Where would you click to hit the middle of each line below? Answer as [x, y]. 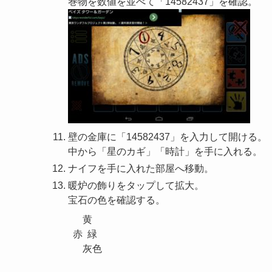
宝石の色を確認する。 [117, 200]
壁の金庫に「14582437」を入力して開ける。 [168, 137]
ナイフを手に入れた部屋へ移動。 [141, 168]
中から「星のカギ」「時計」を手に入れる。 [165, 151]
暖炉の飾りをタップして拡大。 [136, 185]
